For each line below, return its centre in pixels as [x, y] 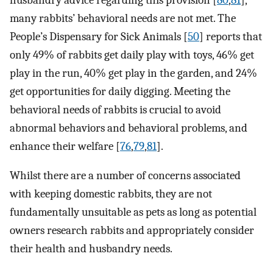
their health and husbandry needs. [91, 249]
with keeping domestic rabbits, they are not [111, 194]
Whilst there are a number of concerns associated [125, 176]
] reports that [231, 36]
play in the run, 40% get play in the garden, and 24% [133, 73]
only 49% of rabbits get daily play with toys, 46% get [132, 55]
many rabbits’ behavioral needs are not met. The [123, 18]
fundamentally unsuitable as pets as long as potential [133, 212]
